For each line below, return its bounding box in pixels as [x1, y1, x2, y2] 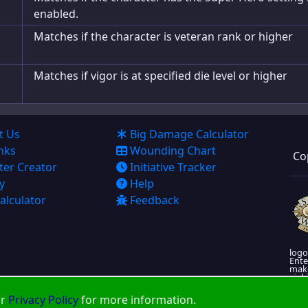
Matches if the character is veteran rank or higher [34, 29, 293, 44]
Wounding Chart [130, 143, 217, 158]
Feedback [130, 192, 180, 208]
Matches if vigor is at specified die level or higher [34, 68, 287, 83]
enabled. [34, 6, 78, 21]
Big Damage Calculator [130, 126, 250, 142]
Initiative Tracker [130, 159, 217, 175]
